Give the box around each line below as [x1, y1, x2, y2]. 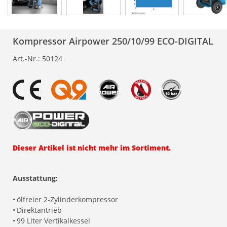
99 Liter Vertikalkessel [17, 216, 90, 225]
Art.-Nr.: [13, 54, 40, 63]
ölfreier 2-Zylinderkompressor [17, 195, 118, 204]
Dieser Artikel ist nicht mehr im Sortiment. [13, 143, 171, 153]
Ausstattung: [13, 173, 58, 183]
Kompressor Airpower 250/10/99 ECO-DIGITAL [13, 35, 213, 47]
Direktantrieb [17, 205, 62, 215]
